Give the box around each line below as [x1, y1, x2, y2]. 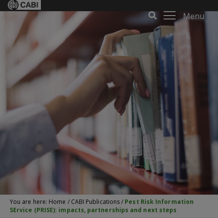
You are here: [10, 198, 49, 206]
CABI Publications [71, 198, 120, 206]
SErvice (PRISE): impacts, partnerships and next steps [10, 206, 177, 214]
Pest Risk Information [125, 198, 194, 206]
